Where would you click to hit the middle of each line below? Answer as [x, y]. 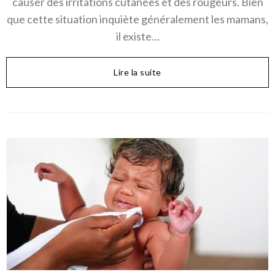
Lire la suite [137, 72]
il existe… [137, 37]
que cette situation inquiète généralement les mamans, [137, 19]
